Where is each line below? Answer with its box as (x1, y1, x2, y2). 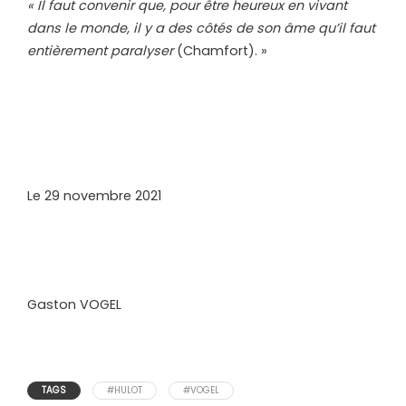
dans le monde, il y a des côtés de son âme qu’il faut (27, 18, 375, 37)
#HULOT (107, 382, 142, 397)
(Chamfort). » (177, 41, 267, 60)
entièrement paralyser (27, 41, 177, 60)
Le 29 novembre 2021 (27, 186, 161, 205)
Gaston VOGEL (27, 295, 121, 314)
